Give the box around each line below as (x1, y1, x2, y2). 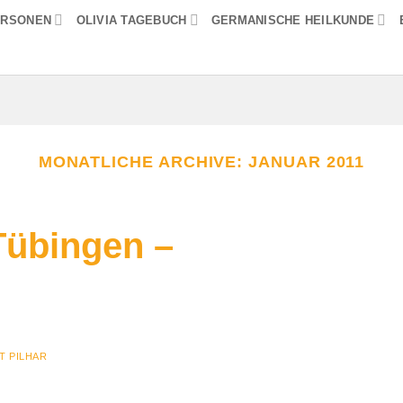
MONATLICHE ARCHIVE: (38, 151, 249, 171)
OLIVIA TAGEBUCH (76, 13, 187, 27)
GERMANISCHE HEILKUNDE (210, 13, 375, 27)
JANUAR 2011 (248, 151, 365, 171)
